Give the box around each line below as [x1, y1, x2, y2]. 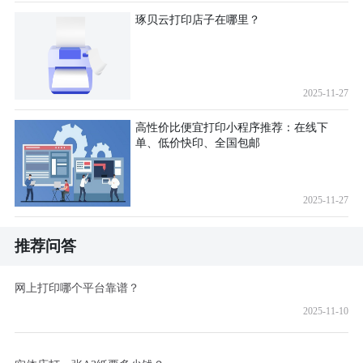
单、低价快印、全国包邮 [135, 135, 261, 149]
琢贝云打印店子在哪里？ [135, 13, 261, 27]
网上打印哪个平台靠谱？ [14, 280, 139, 294]
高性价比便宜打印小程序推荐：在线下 [135, 120, 329, 134]
